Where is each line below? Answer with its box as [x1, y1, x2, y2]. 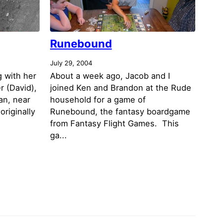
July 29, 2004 [50, 58, 92, 67]
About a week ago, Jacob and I [50, 70, 170, 81]
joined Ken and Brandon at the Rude [50, 82, 191, 93]
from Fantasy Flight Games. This [50, 118, 179, 128]
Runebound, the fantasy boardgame [50, 106, 190, 116]
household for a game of [50, 94, 146, 105]
